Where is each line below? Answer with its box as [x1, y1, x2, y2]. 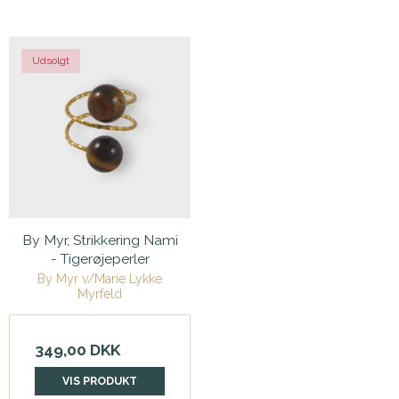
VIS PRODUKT [62, 374, 137, 388]
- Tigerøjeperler [50, 250, 150, 268]
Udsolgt [32, 54, 69, 68]
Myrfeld [77, 286, 122, 301]
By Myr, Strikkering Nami [21, 232, 178, 249]
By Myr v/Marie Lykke [37, 271, 162, 286]
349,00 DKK [35, 340, 120, 359]
